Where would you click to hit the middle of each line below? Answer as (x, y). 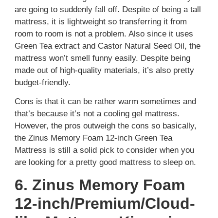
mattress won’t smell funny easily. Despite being (102, 58)
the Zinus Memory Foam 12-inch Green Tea (93, 138)
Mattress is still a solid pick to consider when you (104, 150)
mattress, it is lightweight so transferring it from (101, 22)
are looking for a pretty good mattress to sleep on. (105, 163)
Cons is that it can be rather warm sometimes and (105, 102)
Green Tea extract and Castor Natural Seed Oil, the (108, 46)
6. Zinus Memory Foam (100, 185)
